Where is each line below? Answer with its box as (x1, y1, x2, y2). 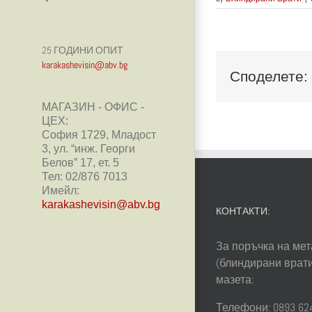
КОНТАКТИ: (216, 205, 270, 217)
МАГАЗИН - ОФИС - (42, 101, 144, 114)
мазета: (216, 272, 253, 287)
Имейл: (42, 185, 79, 197)
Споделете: (230, 68, 308, 85)
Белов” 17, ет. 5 (42, 157, 119, 169)
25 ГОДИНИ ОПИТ (42, 44, 123, 57)
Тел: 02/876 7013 (42, 171, 127, 183)
